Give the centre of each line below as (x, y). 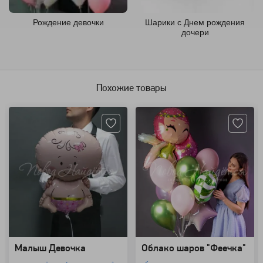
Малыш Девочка (50, 248)
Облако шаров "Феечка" (194, 248)
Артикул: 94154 (161, 95)
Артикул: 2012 (33, 95)
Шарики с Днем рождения (195, 23)
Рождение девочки (68, 23)
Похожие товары (131, 88)
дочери (195, 33)
